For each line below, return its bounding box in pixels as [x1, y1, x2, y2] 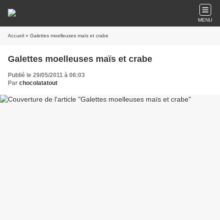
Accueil [8, 33, 24, 38]
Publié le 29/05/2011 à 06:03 [8, 72, 85, 79]
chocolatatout [19, 80, 57, 86]
